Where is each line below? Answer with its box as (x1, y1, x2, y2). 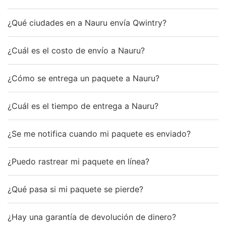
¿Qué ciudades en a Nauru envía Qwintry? (8, 17, 166, 28)
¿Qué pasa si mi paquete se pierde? (8, 184, 143, 194)
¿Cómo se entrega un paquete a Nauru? (8, 73, 159, 83)
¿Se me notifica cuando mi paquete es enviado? (8, 128, 191, 139)
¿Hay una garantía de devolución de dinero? (8, 211, 176, 222)
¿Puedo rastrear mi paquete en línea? (8, 156, 149, 166)
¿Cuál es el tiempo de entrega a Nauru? (8, 100, 158, 111)
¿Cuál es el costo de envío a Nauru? (8, 45, 145, 55)
